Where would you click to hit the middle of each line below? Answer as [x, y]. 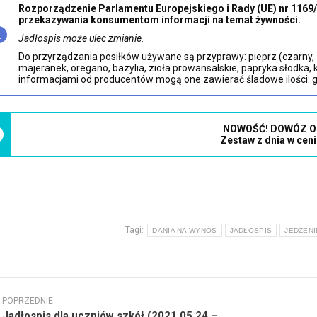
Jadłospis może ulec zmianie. [82, 39]
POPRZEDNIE [28, 300]
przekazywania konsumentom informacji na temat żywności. [160, 20]
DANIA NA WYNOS [185, 230]
